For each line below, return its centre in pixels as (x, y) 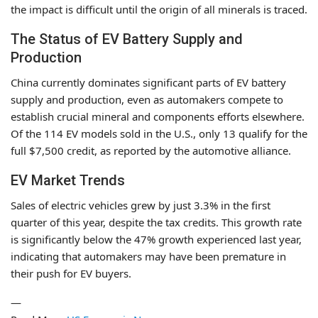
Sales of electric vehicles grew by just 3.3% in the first (141, 205)
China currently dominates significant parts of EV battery (148, 82)
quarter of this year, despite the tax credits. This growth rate (156, 222)
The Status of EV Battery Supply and (127, 39)
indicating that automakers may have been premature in (148, 256)
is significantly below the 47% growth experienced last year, (156, 239)
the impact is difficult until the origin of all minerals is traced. (159, 9)
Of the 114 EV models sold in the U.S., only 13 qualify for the (159, 133)
